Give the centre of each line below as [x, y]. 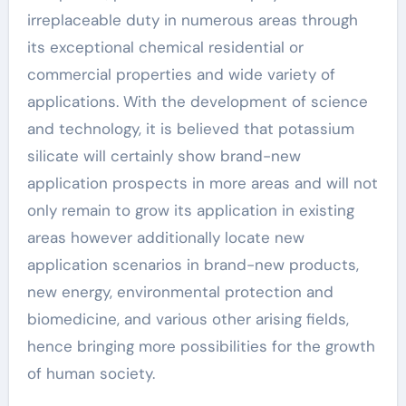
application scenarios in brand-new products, [193, 264]
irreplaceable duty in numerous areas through [192, 19]
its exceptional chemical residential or [165, 47]
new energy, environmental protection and [180, 291]
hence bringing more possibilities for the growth [201, 346]
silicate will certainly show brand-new [164, 155]
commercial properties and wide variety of [181, 74]
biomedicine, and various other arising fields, [188, 319]
